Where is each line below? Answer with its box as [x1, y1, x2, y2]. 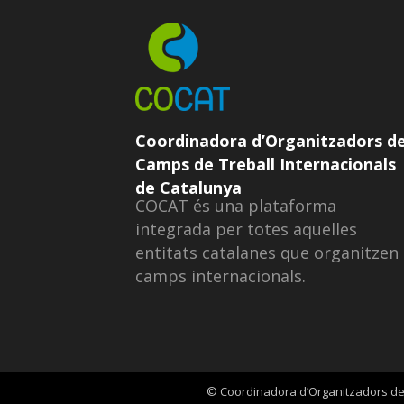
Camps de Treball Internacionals [135, 152, 396, 175]
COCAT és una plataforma [135, 195, 336, 217]
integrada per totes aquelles [135, 218, 357, 241]
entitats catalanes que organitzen [135, 242, 399, 264]
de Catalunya [135, 176, 242, 198]
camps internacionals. [135, 265, 306, 288]
